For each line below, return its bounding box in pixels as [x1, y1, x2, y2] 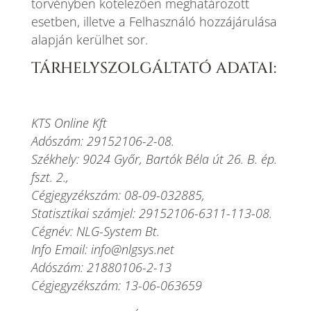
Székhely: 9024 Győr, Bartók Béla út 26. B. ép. [31, 151, 277, 167]
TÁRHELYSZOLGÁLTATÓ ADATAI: [31, 58, 276, 78]
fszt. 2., [31, 169, 69, 185]
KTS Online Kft [31, 115, 107, 131]
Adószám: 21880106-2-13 [31, 259, 171, 276]
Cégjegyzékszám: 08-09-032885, [31, 187, 205, 203]
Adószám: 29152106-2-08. [31, 133, 174, 149]
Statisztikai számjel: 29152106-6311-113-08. [31, 205, 272, 221]
